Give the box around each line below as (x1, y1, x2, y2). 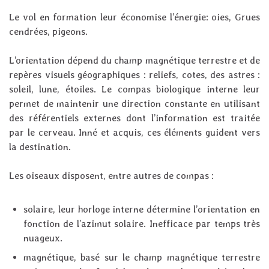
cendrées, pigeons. (9, 26, 88, 38)
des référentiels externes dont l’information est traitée (9, 112, 260, 124)
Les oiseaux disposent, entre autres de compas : (9, 170, 214, 182)
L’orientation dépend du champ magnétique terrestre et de (9, 55, 260, 67)
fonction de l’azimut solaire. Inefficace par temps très (23, 218, 260, 230)
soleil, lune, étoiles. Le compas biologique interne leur (9, 83, 260, 95)
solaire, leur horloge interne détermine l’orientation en (23, 204, 260, 216)
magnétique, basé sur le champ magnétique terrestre (23, 252, 260, 264)
